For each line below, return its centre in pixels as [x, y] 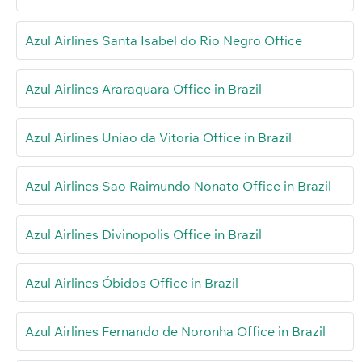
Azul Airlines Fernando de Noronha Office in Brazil [175, 331]
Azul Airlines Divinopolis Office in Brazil [143, 234]
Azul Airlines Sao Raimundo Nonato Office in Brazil [178, 185]
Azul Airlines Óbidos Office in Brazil [132, 282]
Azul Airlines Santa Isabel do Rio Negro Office [164, 40]
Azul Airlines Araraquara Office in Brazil [143, 88]
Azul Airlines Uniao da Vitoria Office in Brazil [158, 137]
